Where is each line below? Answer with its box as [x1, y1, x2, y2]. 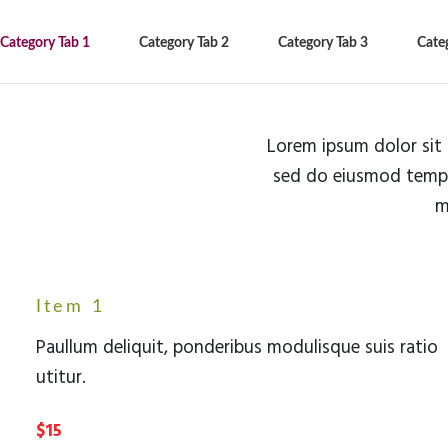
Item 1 [36, 298, 105, 317]
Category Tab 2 [139, 36, 229, 51]
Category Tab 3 [278, 36, 368, 51]
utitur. [36, 364, 86, 392]
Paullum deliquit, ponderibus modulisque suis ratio [36, 334, 438, 362]
